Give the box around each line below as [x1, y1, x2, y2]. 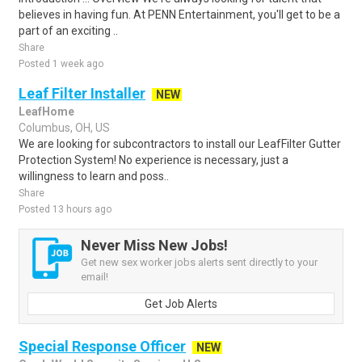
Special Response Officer [19, 338, 186, 355]
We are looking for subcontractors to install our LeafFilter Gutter [19, 137, 341, 150]
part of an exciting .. [19, 24, 118, 37]
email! [81, 271, 108, 283]
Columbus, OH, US [19, 121, 110, 134]
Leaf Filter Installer [19, 85, 145, 102]
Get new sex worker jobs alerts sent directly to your [81, 256, 318, 268]
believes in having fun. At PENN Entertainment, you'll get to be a [19, 8, 340, 21]
